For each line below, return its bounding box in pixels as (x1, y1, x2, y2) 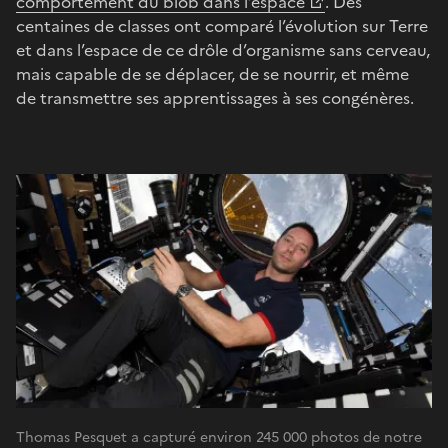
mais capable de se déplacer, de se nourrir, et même (16, 61, 409, 86)
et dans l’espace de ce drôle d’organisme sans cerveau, (16, 37, 430, 62)
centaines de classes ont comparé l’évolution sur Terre (16, 13, 428, 38)
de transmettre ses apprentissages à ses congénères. (16, 85, 414, 110)
